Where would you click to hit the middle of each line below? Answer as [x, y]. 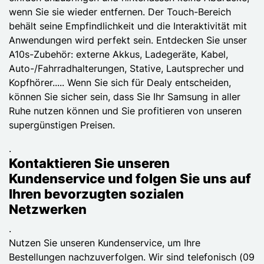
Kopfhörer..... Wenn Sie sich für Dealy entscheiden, [120, 82]
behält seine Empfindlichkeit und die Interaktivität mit [128, 26]
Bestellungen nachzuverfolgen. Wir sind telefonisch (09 [132, 257]
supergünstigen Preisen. [62, 125]
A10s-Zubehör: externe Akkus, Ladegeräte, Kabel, [118, 54]
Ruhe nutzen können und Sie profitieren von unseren [125, 110]
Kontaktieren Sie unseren [89, 163]
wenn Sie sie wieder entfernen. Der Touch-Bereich [120, 11]
